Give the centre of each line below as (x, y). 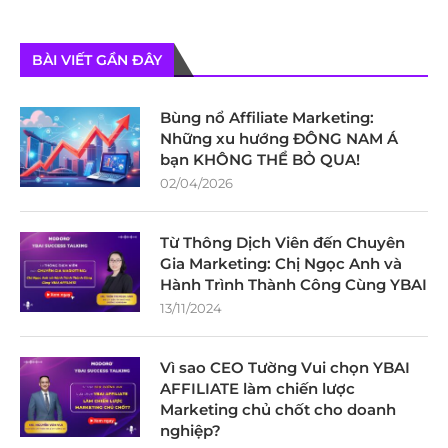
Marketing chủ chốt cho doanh (278, 409)
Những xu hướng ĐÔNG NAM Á (279, 138)
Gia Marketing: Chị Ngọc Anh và (281, 263)
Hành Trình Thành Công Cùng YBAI (293, 284)
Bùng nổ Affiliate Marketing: (267, 117)
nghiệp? (190, 430)
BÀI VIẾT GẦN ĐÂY (97, 59)
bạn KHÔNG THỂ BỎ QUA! (260, 159)
